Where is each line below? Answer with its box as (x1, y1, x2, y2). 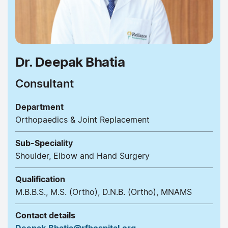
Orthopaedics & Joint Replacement (15, 114, 150, 125)
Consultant (15, 76, 74, 90)
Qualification (15, 174, 65, 184)
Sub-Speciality (15, 137, 73, 148)
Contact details (15, 210, 75, 220)
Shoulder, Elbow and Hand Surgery (15, 150, 150, 161)
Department (15, 101, 64, 112)
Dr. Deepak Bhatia (15, 53, 125, 70)
